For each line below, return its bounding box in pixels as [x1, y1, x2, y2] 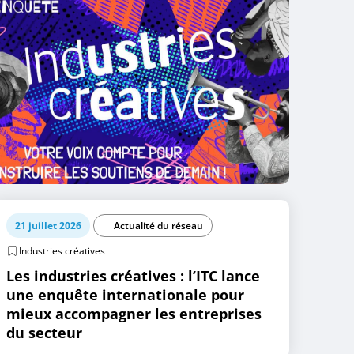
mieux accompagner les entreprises [6, 303, 262, 323]
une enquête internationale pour [6, 284, 245, 304]
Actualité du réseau [114, 218, 204, 232]
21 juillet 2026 [15, 218, 82, 232]
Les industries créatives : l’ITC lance [6, 265, 261, 285]
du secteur [6, 322, 83, 342]
